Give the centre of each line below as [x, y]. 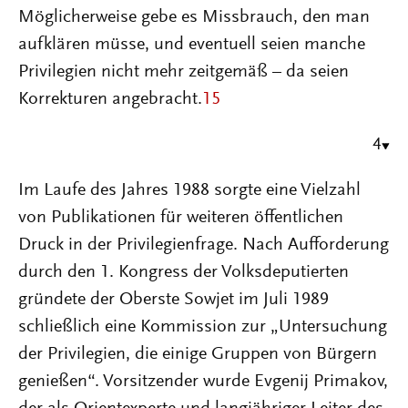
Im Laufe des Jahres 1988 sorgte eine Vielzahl [189, 190]
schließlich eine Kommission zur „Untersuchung [203, 327]
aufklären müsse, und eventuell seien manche [192, 45]
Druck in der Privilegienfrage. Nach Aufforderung [204, 245]
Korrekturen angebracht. [110, 99]
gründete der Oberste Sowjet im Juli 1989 [173, 300]
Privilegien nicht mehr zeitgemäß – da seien [184, 72]
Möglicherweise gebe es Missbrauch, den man [194, 17]
